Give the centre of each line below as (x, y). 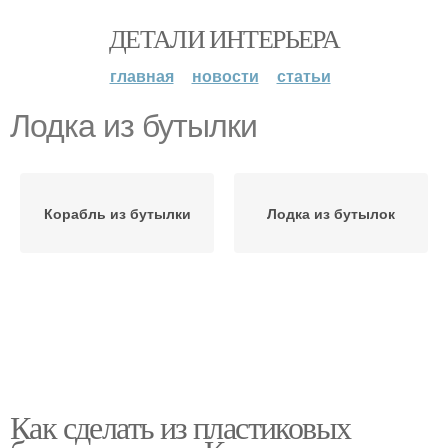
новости (225, 75)
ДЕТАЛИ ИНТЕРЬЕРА (224, 38)
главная (141, 75)
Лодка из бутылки (133, 126)
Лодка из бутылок (331, 213)
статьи (303, 75)
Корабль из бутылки (117, 213)
